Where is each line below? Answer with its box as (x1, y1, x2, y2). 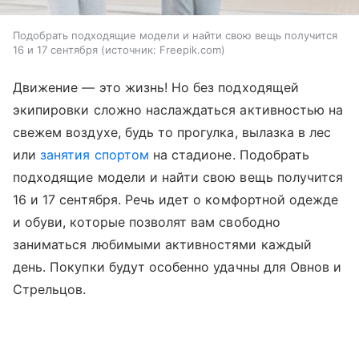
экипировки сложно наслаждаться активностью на (13, 101, 344, 118)
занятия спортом (40, 146, 149, 163)
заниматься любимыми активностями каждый (13, 236, 312, 252)
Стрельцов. (13, 280, 91, 297)
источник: (105, 42, 156, 56)
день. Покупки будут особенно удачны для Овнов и (13, 258, 342, 275)
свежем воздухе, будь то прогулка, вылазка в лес (13, 123, 332, 140)
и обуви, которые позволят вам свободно (13, 213, 280, 230)
